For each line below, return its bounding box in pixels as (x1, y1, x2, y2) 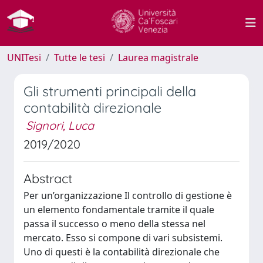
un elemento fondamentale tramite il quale (23, 203, 214, 216)
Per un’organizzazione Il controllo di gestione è (23, 189, 232, 202)
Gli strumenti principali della (23, 83, 196, 100)
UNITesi (7, 51, 41, 64)
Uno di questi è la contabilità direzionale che (23, 245, 220, 258)
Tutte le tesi (54, 51, 105, 64)
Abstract (23, 170, 72, 186)
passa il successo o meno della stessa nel (23, 217, 205, 230)
